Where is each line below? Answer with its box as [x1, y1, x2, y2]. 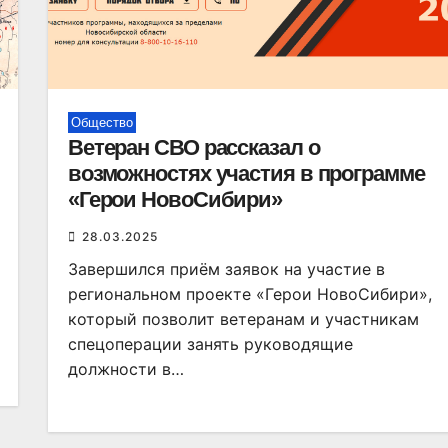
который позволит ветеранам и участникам [67, 309, 419, 329]
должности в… [67, 359, 184, 379]
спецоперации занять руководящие [67, 334, 353, 354]
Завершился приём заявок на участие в [67, 259, 385, 279]
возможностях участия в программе [67, 161, 425, 186]
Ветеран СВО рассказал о [67, 135, 320, 160]
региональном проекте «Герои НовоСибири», [67, 284, 432, 304]
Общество [70, 115, 133, 130]
